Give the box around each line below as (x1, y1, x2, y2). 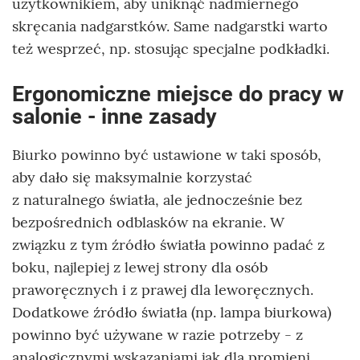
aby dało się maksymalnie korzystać (12, 167, 252, 186)
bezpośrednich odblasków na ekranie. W (12, 212, 284, 231)
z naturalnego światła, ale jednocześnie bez (12, 190, 302, 209)
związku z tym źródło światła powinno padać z (12, 235, 325, 254)
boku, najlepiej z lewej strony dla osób (12, 257, 268, 276)
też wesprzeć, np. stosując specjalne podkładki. (12, 39, 329, 58)
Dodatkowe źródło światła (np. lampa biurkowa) (12, 302, 331, 321)
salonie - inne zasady (12, 103, 217, 129)
